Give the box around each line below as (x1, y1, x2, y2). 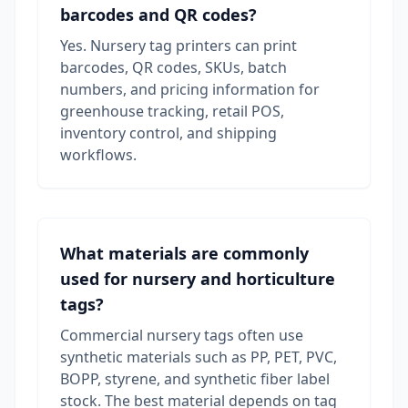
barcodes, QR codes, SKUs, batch (60, 57, 287, 78)
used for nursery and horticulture (60, 268, 335, 291)
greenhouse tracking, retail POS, (60, 101, 284, 122)
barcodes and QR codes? (60, 4, 257, 26)
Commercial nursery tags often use (60, 325, 303, 346)
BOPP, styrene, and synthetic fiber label (60, 369, 330, 390)
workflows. (60, 145, 137, 166)
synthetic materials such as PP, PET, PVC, (60, 347, 337, 368)
